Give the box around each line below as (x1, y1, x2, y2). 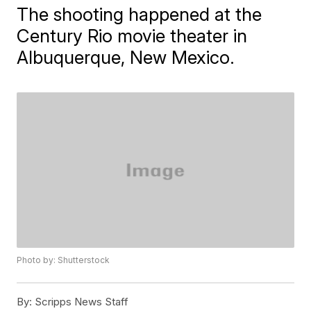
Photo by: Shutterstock (17, 255, 110, 266)
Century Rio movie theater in (17, 25, 248, 47)
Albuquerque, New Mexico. (17, 47, 235, 68)
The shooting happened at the (17, 3, 262, 25)
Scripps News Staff (32, 295, 129, 309)
